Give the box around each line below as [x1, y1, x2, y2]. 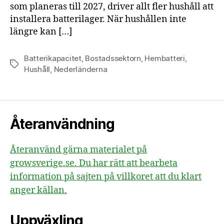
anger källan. [10, 184, 67, 196]
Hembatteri [144, 53, 185, 63]
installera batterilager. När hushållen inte [10, 13, 186, 25]
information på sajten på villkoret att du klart [10, 170, 201, 182]
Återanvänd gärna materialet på [10, 143, 147, 155]
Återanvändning [10, 115, 114, 132]
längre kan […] [10, 25, 72, 37]
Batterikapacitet [24, 53, 81, 63]
